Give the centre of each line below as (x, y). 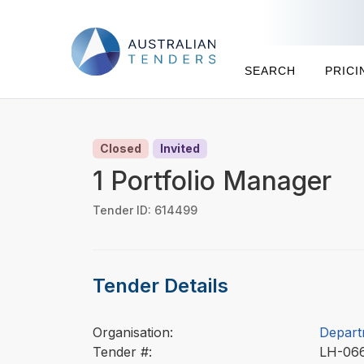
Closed (121, 148)
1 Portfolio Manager (212, 180)
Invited (180, 148)
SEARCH (270, 71)
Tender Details (160, 285)
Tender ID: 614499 (145, 210)
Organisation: (133, 333)
